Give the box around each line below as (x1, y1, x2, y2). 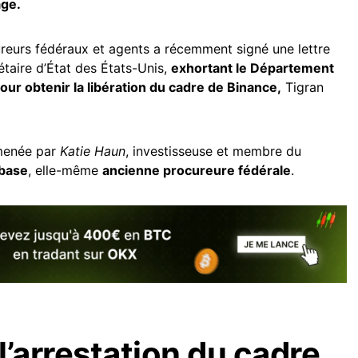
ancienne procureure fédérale (102, 162, 291, 178)
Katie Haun (60, 143, 125, 159)
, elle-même (28, 162, 102, 178)
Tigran (281, 79, 324, 95)
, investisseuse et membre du (125, 143, 301, 159)
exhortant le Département (171, 60, 334, 76)
